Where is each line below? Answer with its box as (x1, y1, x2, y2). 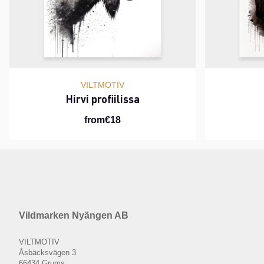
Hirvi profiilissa (65, 91, 140, 105)
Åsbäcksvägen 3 (19, 247, 76, 257)
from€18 (84, 114, 121, 125)
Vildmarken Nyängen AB (19, 210, 128, 221)
